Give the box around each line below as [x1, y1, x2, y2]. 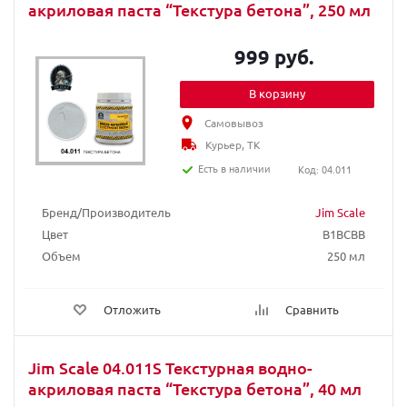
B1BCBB [323, 226, 365, 242]
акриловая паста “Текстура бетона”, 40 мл [28, 378, 362, 399]
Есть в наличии [198, 161, 272, 175]
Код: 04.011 [297, 162, 352, 176]
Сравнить [285, 302, 339, 317]
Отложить [104, 302, 161, 317]
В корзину [249, 85, 306, 101]
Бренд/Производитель [42, 204, 171, 220]
